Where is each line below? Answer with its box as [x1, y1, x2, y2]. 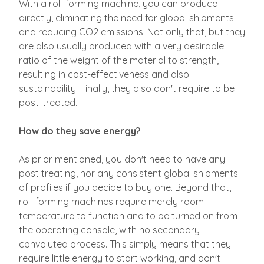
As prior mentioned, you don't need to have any [19, 153, 225, 165]
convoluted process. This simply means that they [19, 238, 231, 250]
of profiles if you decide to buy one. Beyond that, [19, 181, 231, 193]
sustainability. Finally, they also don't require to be [19, 82, 235, 94]
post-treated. [19, 97, 77, 108]
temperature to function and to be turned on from [19, 210, 237, 222]
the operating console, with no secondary [19, 224, 200, 236]
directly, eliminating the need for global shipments [19, 12, 234, 24]
